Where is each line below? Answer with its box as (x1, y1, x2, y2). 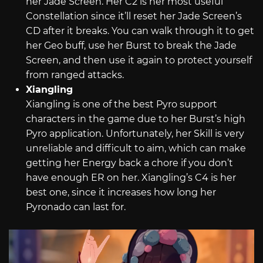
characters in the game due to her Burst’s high (25, 113, 245, 125)
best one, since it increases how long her (25, 187, 216, 198)
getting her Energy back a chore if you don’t (25, 157, 233, 169)
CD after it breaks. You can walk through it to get (25, 25, 254, 37)
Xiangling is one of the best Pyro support (25, 99, 217, 110)
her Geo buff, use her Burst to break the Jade (25, 40, 237, 52)
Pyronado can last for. (25, 201, 128, 213)
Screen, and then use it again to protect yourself (25, 55, 252, 66)
